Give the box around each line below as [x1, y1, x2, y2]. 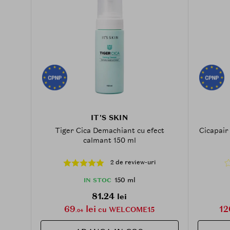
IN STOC [83, 176, 111, 184]
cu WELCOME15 [96, 204, 155, 214]
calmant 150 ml [83, 135, 136, 145]
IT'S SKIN [90, 112, 128, 122]
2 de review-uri [110, 158, 156, 166]
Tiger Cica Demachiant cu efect [54, 125, 164, 135]
